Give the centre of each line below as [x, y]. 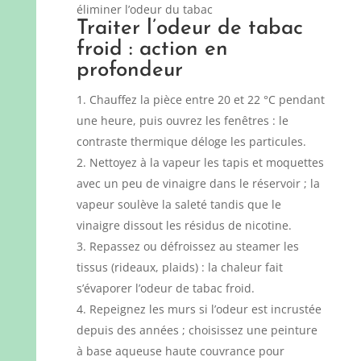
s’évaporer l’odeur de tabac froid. [165, 288]
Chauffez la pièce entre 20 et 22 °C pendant [207, 99]
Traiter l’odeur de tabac [189, 28]
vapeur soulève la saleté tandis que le [178, 204]
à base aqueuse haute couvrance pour [180, 351]
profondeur [129, 70]
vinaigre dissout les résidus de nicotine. [184, 225]
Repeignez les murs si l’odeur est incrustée [205, 309]
